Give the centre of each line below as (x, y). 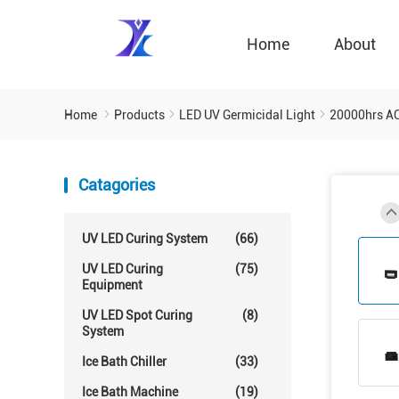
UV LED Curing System (145, 239)
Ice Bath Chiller (124, 362)
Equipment (112, 285)
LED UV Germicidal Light (247, 115)
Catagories (117, 185)
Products (139, 115)
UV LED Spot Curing (137, 315)
